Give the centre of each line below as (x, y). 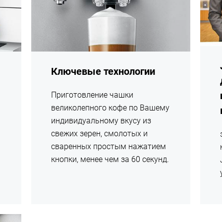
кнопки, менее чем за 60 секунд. (110, 159)
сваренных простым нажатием (109, 146)
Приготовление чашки (92, 95)
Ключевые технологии (103, 71)
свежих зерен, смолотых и (100, 133)
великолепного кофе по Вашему (111, 108)
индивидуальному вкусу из (101, 120)
